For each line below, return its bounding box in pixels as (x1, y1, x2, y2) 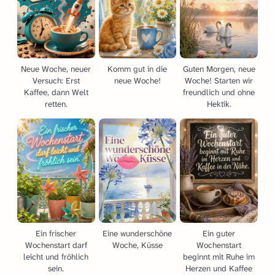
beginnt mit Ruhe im (183, 252, 255, 263)
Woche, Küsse (112, 240, 163, 251)
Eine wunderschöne (103, 228, 172, 239)
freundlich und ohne (183, 87, 255, 98)
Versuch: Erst (32, 75, 80, 86)
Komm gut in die (107, 63, 168, 74)
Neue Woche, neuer (21, 63, 91, 74)
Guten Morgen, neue (182, 63, 255, 74)
